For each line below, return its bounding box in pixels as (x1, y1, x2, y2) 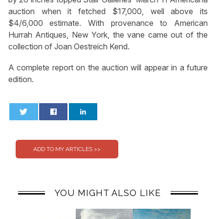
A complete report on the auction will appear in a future (8, 62, 208, 72)
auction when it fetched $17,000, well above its (8, 6, 208, 16)
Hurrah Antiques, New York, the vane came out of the (8, 29, 208, 40)
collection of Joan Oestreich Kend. (8, 41, 130, 51)
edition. (8, 74, 34, 84)
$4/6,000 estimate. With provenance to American (8, 18, 208, 28)
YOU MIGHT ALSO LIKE (55, 188, 161, 198)
